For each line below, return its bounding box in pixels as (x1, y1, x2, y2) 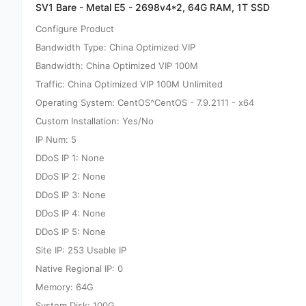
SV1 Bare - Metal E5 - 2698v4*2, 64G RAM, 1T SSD (36, 1, 270, 13)
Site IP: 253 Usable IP (36, 245, 126, 255)
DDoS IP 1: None (36, 152, 105, 163)
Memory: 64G (36, 281, 94, 292)
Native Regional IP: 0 (36, 263, 123, 274)
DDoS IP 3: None (36, 189, 106, 200)
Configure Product (36, 23, 114, 34)
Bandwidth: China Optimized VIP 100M (36, 60, 198, 71)
